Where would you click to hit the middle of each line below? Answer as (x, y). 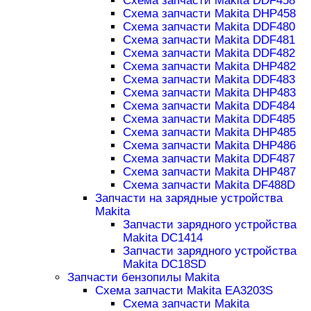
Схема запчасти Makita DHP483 (209, 93)
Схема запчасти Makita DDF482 (209, 53)
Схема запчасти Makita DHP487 (209, 172)
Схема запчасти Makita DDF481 (209, 40)
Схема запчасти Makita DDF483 (209, 80)
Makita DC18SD (164, 264)
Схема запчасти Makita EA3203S (184, 291)
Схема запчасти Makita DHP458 (209, 14)
